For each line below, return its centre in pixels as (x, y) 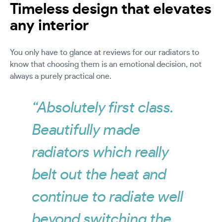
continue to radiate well (108, 197)
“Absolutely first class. (103, 108)
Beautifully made (86, 131)
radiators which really (101, 153)
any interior (49, 26)
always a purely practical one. (61, 77)
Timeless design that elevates (111, 10)
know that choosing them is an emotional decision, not (106, 65)
